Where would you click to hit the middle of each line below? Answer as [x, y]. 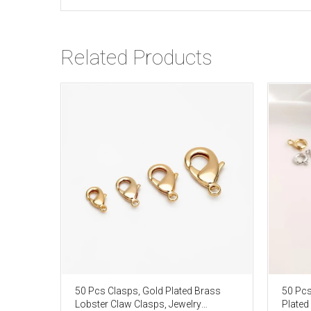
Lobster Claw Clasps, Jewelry [138, 304]
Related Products [136, 57]
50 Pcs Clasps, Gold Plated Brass [148, 291]
